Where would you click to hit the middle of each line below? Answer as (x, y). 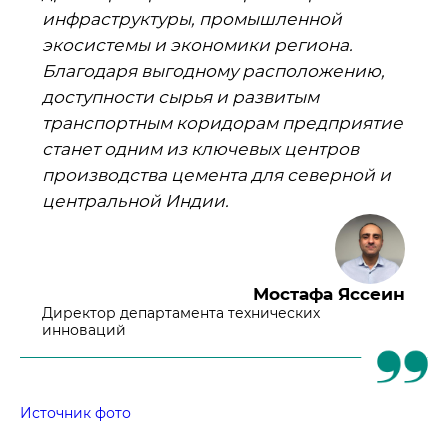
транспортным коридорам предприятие (223, 122)
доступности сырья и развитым (181, 96)
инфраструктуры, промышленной (192, 18)
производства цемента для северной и (217, 174)
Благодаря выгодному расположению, (214, 70)
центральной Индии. (136, 200)
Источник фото (75, 412)
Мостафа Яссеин (329, 293)
